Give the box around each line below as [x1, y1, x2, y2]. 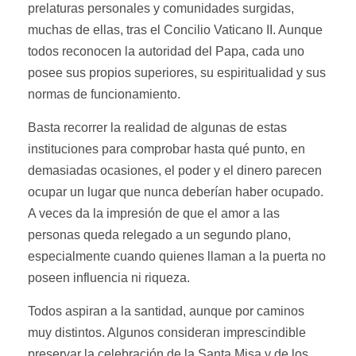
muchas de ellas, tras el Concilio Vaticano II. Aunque [28, 23, 323, 37]
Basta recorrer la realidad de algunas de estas [28, 121, 287, 135]
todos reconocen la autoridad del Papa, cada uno [28, 44, 304, 59]
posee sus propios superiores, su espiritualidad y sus [28, 66, 326, 80]
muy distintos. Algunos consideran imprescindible [28, 326, 306, 340]
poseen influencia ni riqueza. [28, 271, 190, 285]
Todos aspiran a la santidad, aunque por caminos [28, 304, 304, 319]
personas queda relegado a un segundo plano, [28, 228, 291, 242]
